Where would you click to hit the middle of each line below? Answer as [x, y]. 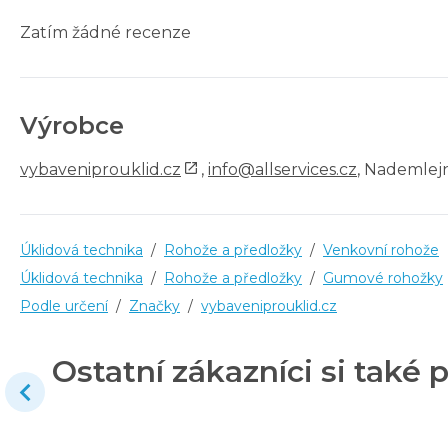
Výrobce [72, 126]
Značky [154, 306]
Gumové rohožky [383, 278]
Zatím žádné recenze [105, 33]
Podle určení [64, 306]
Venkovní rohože [381, 250]
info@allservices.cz [282, 170]
